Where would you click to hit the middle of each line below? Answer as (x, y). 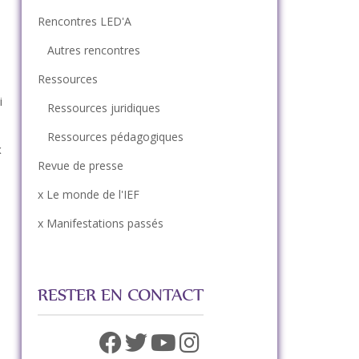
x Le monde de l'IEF (88, 194)
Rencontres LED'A (84, 21)
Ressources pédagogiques (115, 137)
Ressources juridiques (103, 108)
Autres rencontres (93, 50)
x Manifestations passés (100, 223)
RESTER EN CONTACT (120, 294)
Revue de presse (80, 165)
